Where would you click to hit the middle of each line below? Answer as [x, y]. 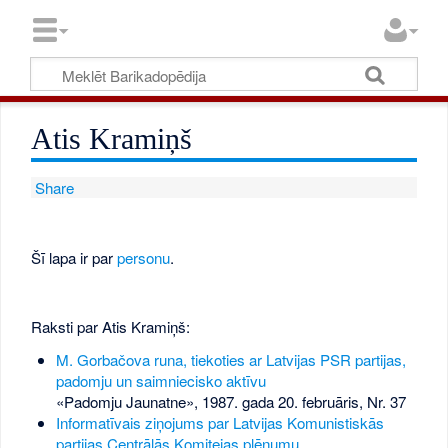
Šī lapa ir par [74, 257]
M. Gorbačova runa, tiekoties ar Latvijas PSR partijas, [230, 360]
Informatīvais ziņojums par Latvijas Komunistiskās [219, 423]
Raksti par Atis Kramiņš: [111, 326]
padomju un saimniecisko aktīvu [160, 381]
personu [144, 257]
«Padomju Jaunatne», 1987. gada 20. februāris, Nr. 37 [230, 402]
